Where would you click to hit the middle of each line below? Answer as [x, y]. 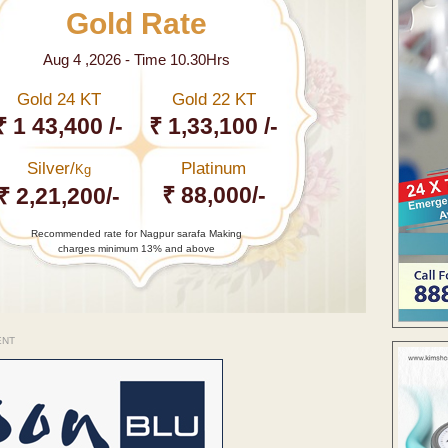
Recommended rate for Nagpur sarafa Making [136, 233]
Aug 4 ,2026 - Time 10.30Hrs [136, 59]
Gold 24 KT [58, 99]
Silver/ [50, 168]
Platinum [214, 168]
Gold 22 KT [213, 99]
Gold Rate [136, 23]
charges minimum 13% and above [136, 248]
